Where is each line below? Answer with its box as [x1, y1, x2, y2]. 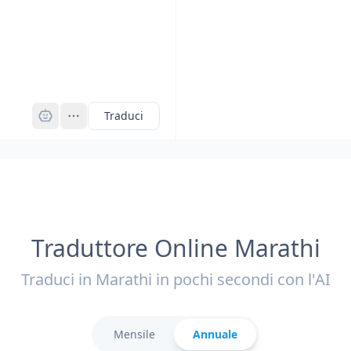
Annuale [193, 327, 237, 342]
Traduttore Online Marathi [31, 232, 320, 264]
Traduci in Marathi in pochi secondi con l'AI [20, 269, 331, 290]
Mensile [114, 327, 155, 342]
